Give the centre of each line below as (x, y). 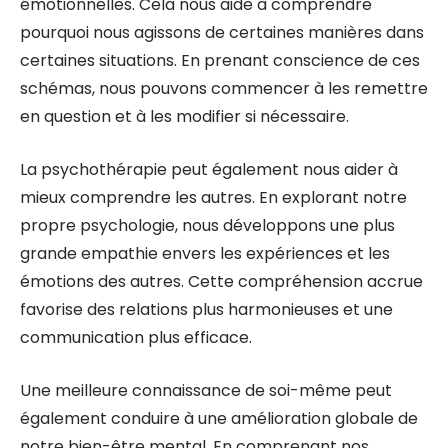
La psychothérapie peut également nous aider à (209, 169)
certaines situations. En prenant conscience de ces (220, 60)
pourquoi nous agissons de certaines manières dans (222, 32)
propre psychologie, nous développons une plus (207, 225)
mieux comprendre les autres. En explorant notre (213, 197)
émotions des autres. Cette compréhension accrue (221, 281)
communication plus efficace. (136, 337)
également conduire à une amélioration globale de (219, 418)
